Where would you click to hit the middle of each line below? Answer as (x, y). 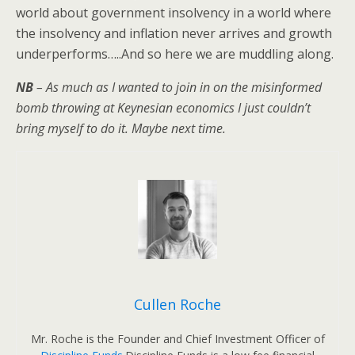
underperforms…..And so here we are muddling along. (175, 54)
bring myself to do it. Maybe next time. (124, 128)
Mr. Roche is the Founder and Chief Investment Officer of (177, 339)
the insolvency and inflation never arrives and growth (174, 33)
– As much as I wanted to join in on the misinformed (177, 87)
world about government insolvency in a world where (174, 13)
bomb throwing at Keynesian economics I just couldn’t (163, 108)
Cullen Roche (177, 304)
